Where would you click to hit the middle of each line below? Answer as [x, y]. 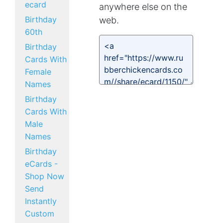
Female [38, 72]
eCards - [41, 164]
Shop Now [45, 176]
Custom [40, 214]
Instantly [41, 201]
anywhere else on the [143, 7]
